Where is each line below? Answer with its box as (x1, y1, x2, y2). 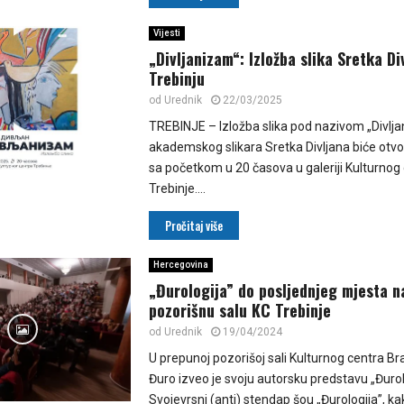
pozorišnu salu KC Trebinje (148, 298, 331, 323)
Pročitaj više (164, 216, 223, 235)
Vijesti (152, 28, 180, 39)
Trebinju (148, 67, 205, 91)
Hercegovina (152, 260, 208, 271)
